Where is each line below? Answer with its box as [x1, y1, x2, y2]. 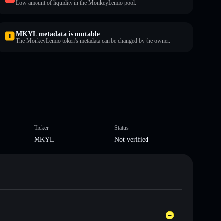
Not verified [114, 135, 148, 143]
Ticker [34, 124, 49, 131]
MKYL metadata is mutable [16, 30, 100, 37]
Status [114, 124, 129, 131]
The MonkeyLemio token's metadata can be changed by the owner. [16, 37, 170, 44]
